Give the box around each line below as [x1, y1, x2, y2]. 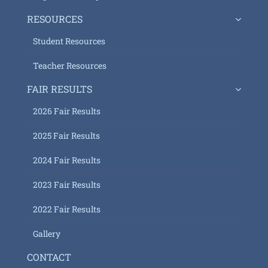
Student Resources [32, 35, 105, 47]
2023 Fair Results [32, 179, 100, 190]
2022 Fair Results [32, 203, 100, 215]
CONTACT [26, 251, 71, 263]
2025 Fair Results [32, 130, 100, 141]
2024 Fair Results [32, 154, 100, 166]
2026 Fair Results [32, 105, 100, 117]
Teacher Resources [32, 60, 106, 71]
